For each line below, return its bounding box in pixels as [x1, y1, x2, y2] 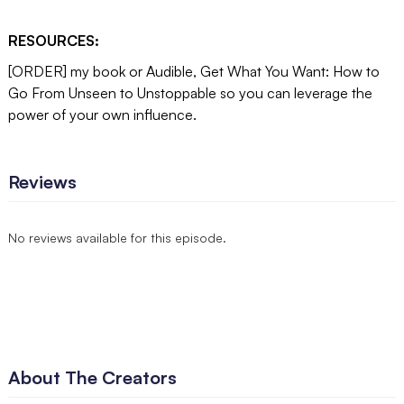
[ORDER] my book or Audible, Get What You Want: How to [7, 62, 380, 81]
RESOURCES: [7, 32, 99, 50]
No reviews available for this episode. [7, 230, 226, 246]
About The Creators [7, 366, 177, 390]
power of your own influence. [7, 106, 197, 124]
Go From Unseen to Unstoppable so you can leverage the [7, 84, 372, 103]
